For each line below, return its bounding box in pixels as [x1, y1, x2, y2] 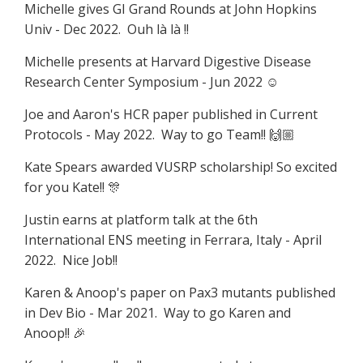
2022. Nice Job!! [24, 250, 117, 269]
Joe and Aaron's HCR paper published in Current [24, 105, 318, 123]
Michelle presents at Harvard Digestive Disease [24, 52, 311, 70]
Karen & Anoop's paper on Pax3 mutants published [24, 283, 335, 301]
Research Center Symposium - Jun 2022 [24, 72, 266, 91]
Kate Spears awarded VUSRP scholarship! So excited [24, 157, 337, 176]
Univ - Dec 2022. [24, 19, 127, 38]
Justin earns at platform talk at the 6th [24, 210, 258, 228]
